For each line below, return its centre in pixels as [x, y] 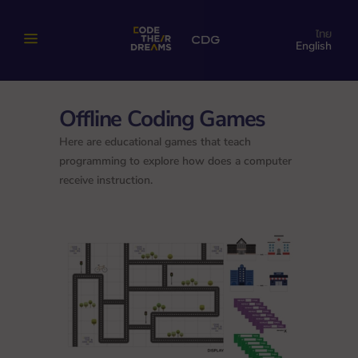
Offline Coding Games [162, 119]
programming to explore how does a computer [175, 161]
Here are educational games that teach [155, 142]
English [314, 46]
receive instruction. [106, 180]
